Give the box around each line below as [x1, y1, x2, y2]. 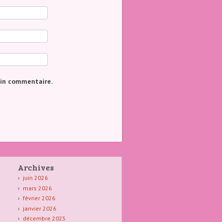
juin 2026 [22, 174, 48, 182]
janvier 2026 [22, 204, 56, 212]
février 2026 [22, 194, 55, 202]
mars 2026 [22, 184, 52, 192]
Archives [18, 162, 54, 173]
